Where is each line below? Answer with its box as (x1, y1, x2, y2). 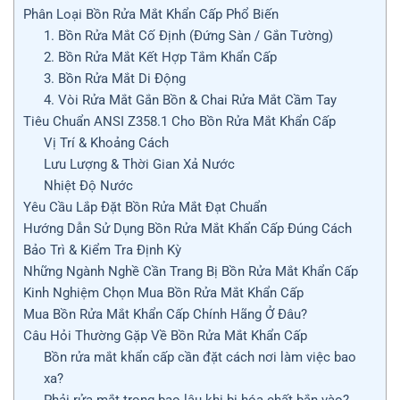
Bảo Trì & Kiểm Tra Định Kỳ (23, 241, 181, 258)
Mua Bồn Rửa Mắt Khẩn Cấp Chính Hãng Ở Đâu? (23, 305, 307, 322)
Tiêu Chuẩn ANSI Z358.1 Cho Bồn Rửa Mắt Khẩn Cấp (23, 112, 336, 129)
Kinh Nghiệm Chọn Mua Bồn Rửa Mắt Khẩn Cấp (23, 284, 304, 301)
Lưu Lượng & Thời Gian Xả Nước (43, 155, 235, 172)
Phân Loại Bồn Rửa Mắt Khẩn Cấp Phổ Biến (23, 5, 279, 22)
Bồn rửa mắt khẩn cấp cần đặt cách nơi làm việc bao (43, 348, 356, 365)
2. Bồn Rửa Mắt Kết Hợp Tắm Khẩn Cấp (43, 48, 277, 65)
